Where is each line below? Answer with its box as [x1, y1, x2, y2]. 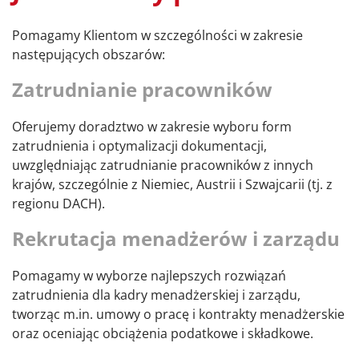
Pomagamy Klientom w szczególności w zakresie [12, 26, 303, 44]
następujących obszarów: [12, 45, 165, 63]
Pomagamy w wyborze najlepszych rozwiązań [12, 267, 286, 285]
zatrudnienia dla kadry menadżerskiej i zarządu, [12, 286, 301, 305]
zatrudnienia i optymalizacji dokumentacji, [12, 136, 267, 155]
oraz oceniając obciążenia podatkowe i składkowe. [12, 325, 313, 343]
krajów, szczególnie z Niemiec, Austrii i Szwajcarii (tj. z [12, 175, 333, 193]
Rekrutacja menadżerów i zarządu [12, 224, 340, 252]
